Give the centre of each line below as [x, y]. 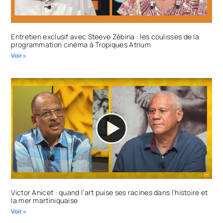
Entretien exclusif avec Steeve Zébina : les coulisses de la [105, 37]
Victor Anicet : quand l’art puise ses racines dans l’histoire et [110, 192]
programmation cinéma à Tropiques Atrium [81, 45]
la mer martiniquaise [45, 200]
